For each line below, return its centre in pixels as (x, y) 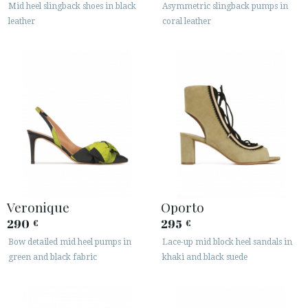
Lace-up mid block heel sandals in (227, 242)
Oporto (183, 207)
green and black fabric (53, 257)
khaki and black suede (205, 257)
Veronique (38, 207)
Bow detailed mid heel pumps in (70, 242)
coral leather (187, 21)
